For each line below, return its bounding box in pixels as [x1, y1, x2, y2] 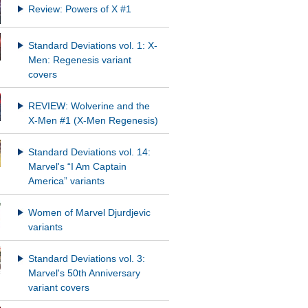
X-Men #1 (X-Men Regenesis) [27, 115, 158, 126]
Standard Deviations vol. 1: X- [27, 41, 157, 52]
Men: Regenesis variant [27, 55, 131, 66]
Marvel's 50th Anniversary [27, 268, 140, 279]
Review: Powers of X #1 [27, 4, 131, 15]
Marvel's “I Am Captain [27, 162, 126, 173]
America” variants [27, 176, 104, 187]
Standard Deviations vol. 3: [27, 254, 145, 265]
